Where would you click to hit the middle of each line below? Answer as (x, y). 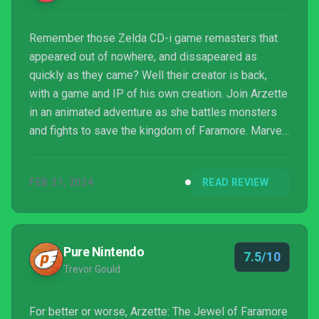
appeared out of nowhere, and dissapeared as (143, 57)
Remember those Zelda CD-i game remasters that (153, 38)
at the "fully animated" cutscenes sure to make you (155, 149)
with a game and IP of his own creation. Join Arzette (158, 94)
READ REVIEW (235, 182)
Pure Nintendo (104, 252)
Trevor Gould (92, 269)
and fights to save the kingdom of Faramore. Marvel (157, 131)
